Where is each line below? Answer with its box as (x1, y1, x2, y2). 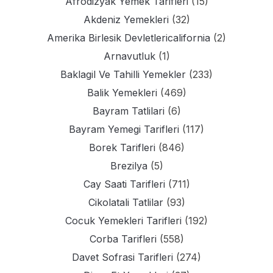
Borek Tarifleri (88, 141, 155, 154)
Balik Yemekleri (87, 87, 157, 99)
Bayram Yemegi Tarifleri (69, 123, 179, 136)
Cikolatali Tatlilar (88, 196, 163, 209)
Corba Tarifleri (89, 233, 157, 246)
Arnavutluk (103, 50, 155, 63)
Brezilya (110, 160, 147, 172)
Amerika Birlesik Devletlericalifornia (47, 32, 210, 44)
